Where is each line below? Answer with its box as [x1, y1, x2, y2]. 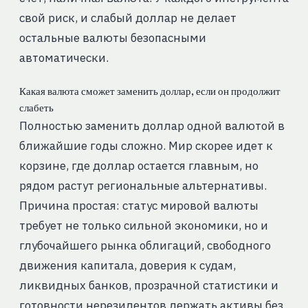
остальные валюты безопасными [19, 30, 206, 46]
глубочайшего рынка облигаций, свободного [19, 238, 271, 254]
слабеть [19, 102, 54, 115]
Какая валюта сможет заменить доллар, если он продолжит [19, 85, 280, 98]
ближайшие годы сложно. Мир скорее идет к [19, 138, 273, 154]
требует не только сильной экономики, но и [19, 218, 268, 234]
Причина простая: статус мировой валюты [19, 198, 258, 214]
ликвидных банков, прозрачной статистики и [19, 278, 278, 294]
